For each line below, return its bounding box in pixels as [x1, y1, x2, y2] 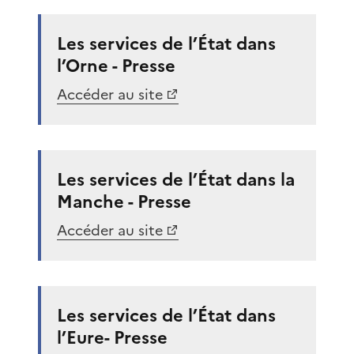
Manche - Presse [57, 188, 191, 215]
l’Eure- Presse [57, 324, 168, 351]
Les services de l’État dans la [57, 166, 295, 193]
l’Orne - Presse [57, 52, 175, 79]
